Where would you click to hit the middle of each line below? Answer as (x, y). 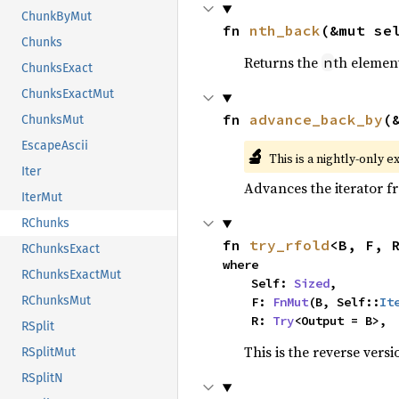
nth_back (285, 30)
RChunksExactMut (71, 275)
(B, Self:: (343, 302)
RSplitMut (49, 353)
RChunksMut (56, 301)
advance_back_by (316, 119)
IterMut (42, 198)
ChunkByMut (57, 17)
